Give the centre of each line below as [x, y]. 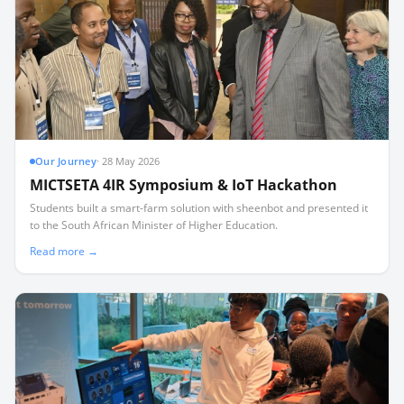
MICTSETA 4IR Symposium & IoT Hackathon [184, 184]
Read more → [64, 251]
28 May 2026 [131, 161]
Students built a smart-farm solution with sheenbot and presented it [199, 207]
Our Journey [66, 161]
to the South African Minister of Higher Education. [154, 225]
